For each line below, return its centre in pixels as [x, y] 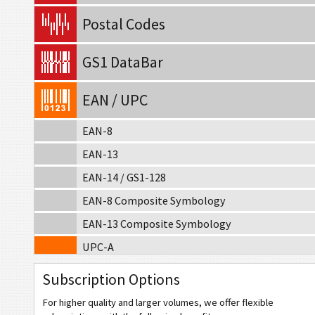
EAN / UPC [115, 100]
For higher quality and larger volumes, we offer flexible [158, 302]
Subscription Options [111, 279]
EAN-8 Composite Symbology [154, 200]
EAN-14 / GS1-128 [124, 177]
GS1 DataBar [123, 62]
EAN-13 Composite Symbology [157, 224]
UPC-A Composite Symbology [155, 293]
